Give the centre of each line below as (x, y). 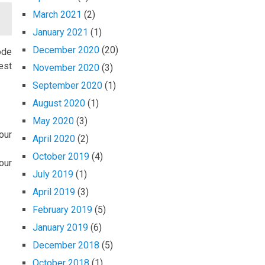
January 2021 (60, 33)
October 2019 (61, 157)
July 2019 (53, 174)
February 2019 (62, 210)
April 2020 (54, 139)
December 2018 (66, 245)
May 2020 (53, 121)
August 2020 (59, 104)
